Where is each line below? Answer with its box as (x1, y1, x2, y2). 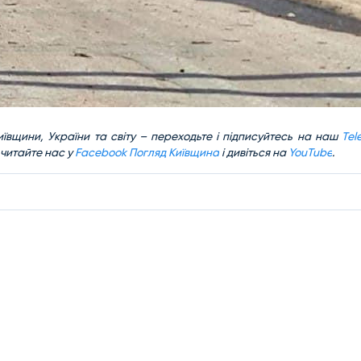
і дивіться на (219, 146, 288, 159)
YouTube (288, 146, 332, 159)
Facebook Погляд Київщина (75, 146, 219, 159)
